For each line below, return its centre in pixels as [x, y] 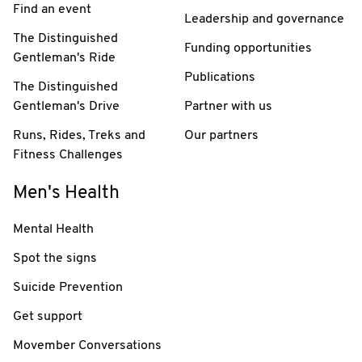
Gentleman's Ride [64, 58]
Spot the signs [55, 258]
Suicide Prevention [68, 287]
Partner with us [228, 106]
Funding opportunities [248, 48]
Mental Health [53, 229]
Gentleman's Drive [66, 106]
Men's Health [66, 193]
